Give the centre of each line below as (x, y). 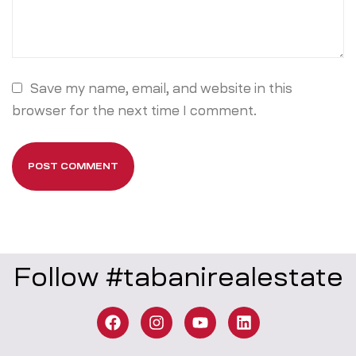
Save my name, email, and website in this (162, 89)
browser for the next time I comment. (134, 111)
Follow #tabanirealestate (178, 278)
